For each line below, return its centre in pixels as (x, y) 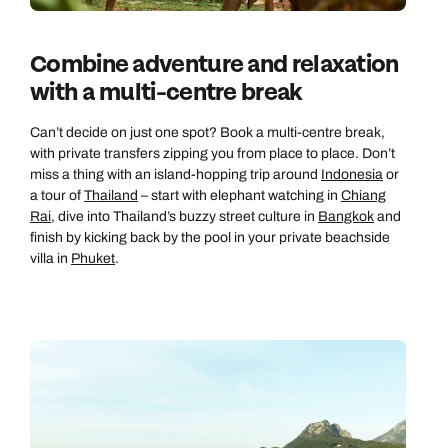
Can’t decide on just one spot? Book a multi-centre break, (207, 133)
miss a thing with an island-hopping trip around (175, 175)
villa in (50, 259)
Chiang (363, 196)
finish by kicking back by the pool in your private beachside (210, 238)
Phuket (93, 259)
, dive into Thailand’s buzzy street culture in (184, 217)
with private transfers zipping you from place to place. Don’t (212, 154)
